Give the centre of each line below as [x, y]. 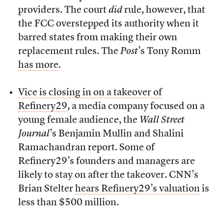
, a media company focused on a [136, 107]
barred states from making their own [97, 38]
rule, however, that [164, 11]
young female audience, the [79, 121]
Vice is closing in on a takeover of [90, 93]
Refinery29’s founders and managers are [106, 162]
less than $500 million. [68, 203]
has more [38, 66]
